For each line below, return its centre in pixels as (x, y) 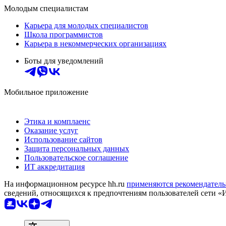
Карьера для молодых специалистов (86, 25)
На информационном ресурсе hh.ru (65, 184)
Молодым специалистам (46, 8)
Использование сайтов (63, 139)
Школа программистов (64, 34)
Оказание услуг (51, 130)
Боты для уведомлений (64, 61)
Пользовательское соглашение (76, 157)
